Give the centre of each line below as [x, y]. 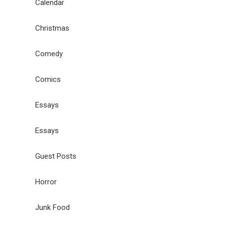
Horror [46, 182]
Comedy [49, 53]
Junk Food [52, 207]
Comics [48, 79]
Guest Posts [56, 156]
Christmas [52, 28]
